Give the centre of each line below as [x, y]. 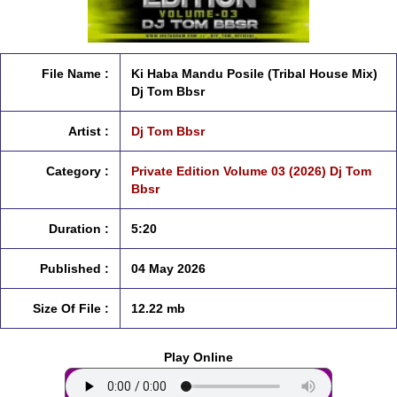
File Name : [75, 74]
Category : [78, 171]
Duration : [79, 229]
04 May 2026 [168, 269]
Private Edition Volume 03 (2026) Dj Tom [251, 171]
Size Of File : [71, 308]
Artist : [89, 131]
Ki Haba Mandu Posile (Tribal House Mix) [254, 74]
